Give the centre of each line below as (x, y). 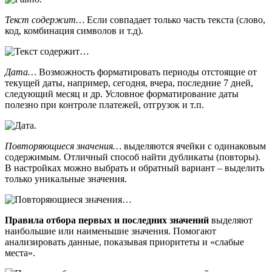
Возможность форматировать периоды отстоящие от (147, 72)
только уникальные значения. (66, 178)
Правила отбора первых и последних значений (107, 220)
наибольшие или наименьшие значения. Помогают (110, 231)
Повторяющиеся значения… (63, 146)
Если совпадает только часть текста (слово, (175, 19)
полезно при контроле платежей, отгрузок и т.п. (104, 104)
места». (20, 253)
